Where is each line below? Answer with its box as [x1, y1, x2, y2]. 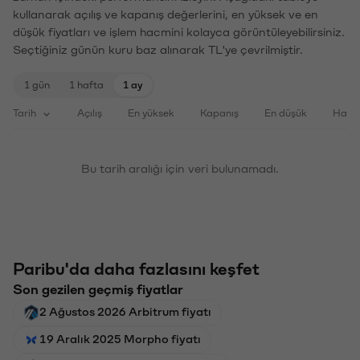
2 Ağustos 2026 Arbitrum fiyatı [39, 305, 211, 317]
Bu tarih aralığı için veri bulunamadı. [81, 162, 279, 174]
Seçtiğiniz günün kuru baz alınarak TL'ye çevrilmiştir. [13, 43, 303, 55]
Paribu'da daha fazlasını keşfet [13, 260, 260, 276]
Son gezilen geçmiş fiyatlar [13, 281, 183, 295]
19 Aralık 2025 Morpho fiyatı [39, 332, 201, 344]
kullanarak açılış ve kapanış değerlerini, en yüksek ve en [13, 7, 318, 19]
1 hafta [69, 79, 104, 88]
